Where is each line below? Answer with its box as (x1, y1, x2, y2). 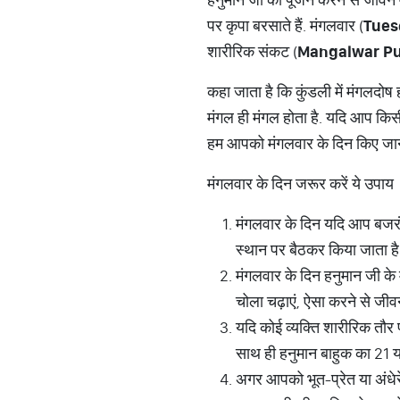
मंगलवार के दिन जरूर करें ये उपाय (207, 173, 394, 194)
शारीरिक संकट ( (207, 41, 297, 62)
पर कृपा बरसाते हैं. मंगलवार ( (207, 15, 363, 36)
